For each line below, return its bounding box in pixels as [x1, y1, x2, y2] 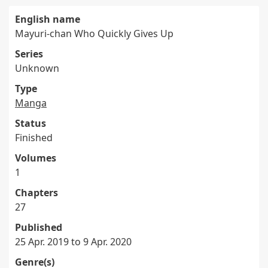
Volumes [15, 151, 56, 165]
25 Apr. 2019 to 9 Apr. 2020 [15, 235, 132, 248]
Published [15, 221, 62, 234]
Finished [15, 131, 53, 144]
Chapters [15, 186, 58, 199]
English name [15, 13, 80, 26]
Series [15, 47, 43, 60]
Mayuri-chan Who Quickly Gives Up [15, 27, 173, 40]
